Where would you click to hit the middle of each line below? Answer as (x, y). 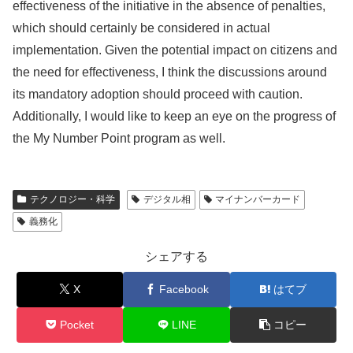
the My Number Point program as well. (119, 138)
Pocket (77, 324)
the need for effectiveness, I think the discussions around (170, 72)
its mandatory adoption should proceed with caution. (158, 94)
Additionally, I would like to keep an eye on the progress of (174, 116)
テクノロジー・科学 (72, 199)
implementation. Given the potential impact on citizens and (175, 50)
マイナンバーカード (258, 199)
